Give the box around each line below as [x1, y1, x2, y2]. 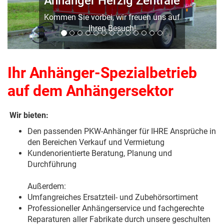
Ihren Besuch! [88, 23, 136, 33]
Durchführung [27, 159, 76, 169]
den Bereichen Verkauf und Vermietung [27, 137, 164, 147]
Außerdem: [27, 181, 66, 191]
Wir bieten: [7, 110, 48, 120]
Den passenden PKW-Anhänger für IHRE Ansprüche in [27, 126, 216, 136]
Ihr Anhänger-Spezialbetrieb [7, 64, 197, 82]
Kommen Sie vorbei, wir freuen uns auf [44, 12, 180, 22]
